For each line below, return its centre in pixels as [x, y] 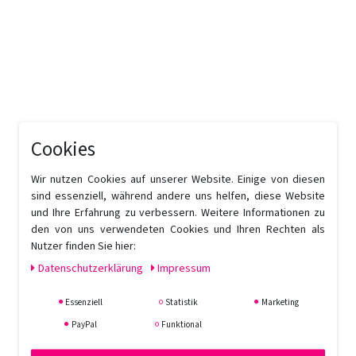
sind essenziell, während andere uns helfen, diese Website [178, 196]
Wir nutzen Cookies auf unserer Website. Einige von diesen [178, 179]
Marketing [279, 302]
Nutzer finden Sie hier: [83, 246]
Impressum [184, 268]
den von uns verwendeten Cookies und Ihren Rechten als [178, 229]
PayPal [83, 324]
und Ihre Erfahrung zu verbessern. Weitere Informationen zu [178, 213]
